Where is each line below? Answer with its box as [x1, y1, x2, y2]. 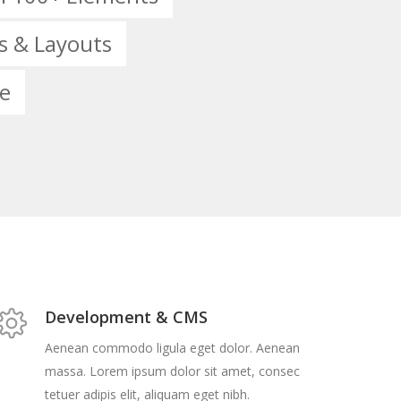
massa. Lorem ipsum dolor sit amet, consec [45, 363, 300, 380]
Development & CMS [45, 306, 208, 328]
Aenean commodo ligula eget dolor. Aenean [45, 339, 300, 356]
